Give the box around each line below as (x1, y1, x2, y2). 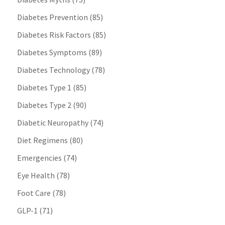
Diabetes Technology (17, 65, 90, 75)
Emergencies (17, 153, 62, 163)
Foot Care (17, 188, 51, 198)
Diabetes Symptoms (17, 47, 87, 58)
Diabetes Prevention (17, 12, 88, 23)
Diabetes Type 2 (17, 100, 71, 110)
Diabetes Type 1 (17, 82, 71, 93)
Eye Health (17, 170, 55, 181)
